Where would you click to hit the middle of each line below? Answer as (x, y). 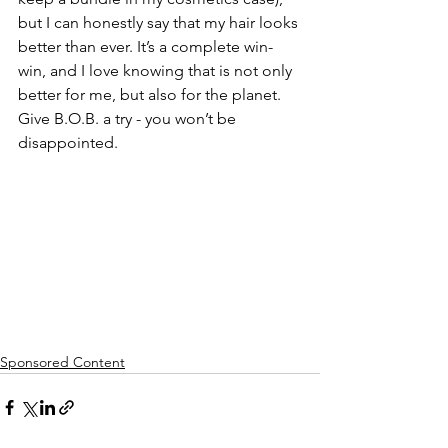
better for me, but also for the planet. (151, 94)
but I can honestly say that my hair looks (160, 22)
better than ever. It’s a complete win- (145, 46)
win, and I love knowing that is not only (157, 70)
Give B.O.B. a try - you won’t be (129, 118)
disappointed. (68, 142)
